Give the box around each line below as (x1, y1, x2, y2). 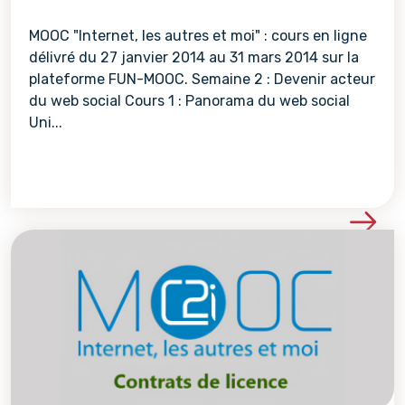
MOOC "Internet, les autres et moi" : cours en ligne (29, 27, 367, 44)
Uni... (29, 114, 62, 131)
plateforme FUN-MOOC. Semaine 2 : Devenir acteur (29, 71, 375, 88)
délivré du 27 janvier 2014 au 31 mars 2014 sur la (29, 49, 359, 66)
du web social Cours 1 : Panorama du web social (29, 92, 350, 109)
